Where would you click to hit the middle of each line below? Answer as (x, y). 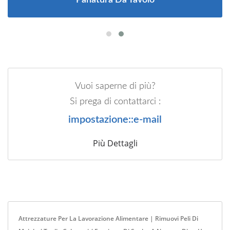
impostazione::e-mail (115, 119)
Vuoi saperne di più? (115, 86)
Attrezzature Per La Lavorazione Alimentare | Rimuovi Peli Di (108, 218)
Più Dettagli (115, 143)
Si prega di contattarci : (115, 101)
